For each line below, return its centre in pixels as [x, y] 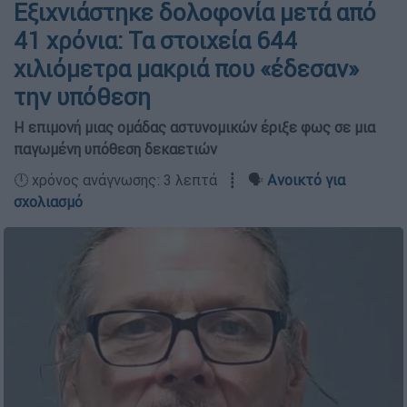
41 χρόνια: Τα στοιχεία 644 [155, 41]
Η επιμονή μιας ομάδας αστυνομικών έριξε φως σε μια [194, 127]
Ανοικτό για [306, 180]
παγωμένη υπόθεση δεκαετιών [115, 149]
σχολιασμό [48, 202]
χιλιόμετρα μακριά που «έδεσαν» [186, 69]
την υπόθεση [82, 97]
